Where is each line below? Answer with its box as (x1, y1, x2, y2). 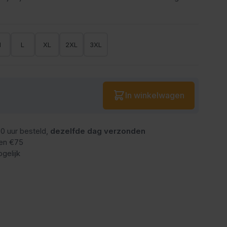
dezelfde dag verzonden (50, 126, 145, 136)
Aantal (98, 82, 123, 92)
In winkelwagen (125, 90, 184, 101)
